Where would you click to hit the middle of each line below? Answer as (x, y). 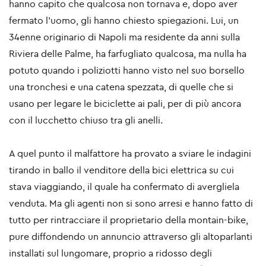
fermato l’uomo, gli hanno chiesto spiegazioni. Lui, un (124, 20)
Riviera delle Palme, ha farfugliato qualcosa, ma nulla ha (128, 54)
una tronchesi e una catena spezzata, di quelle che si (121, 87)
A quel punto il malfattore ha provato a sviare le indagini (130, 153)
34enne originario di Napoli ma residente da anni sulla (124, 37)
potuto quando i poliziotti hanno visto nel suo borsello (127, 70)
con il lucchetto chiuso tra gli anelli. (86, 120)
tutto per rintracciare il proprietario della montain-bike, (129, 220)
